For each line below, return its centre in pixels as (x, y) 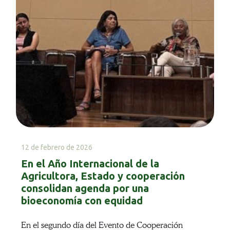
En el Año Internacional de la (90, 164)
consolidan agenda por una (85, 188)
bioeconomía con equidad (82, 201)
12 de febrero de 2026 (56, 148)
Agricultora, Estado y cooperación (103, 176)
